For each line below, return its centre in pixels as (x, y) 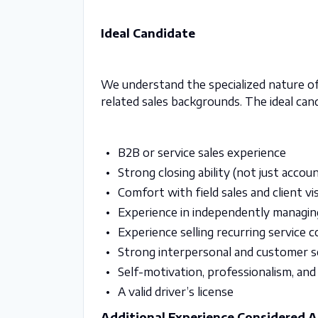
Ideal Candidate (148, 33)
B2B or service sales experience (202, 153)
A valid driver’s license (175, 292)
